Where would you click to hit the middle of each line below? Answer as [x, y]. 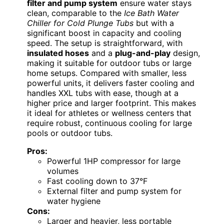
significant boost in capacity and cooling [104, 33]
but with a [154, 23]
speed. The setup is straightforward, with [105, 43]
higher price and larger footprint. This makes [111, 103]
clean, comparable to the [75, 13]
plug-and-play [143, 53]
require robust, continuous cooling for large [109, 123]
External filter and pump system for [114, 191]
